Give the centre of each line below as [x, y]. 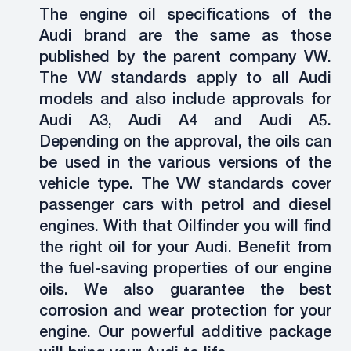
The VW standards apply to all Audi [185, 80]
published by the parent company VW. [185, 59]
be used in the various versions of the [185, 165]
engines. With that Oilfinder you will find [185, 228]
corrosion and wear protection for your [185, 313]
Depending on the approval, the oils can [185, 143]
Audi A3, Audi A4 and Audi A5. [185, 122]
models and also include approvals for [185, 101]
